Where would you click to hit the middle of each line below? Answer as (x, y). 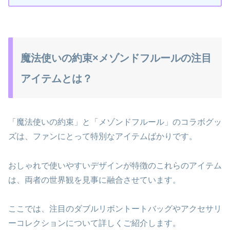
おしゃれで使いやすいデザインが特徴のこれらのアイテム (115, 165)
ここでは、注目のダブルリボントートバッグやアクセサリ (115, 209)
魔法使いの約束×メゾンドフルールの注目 (116, 58)
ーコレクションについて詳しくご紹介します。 (94, 223)
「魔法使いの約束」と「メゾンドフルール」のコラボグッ (115, 122)
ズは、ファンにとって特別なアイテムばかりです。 (103, 136)
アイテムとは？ (56, 79)
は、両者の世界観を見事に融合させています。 (94, 180)
